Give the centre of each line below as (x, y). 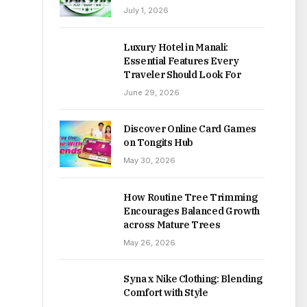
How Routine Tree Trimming (191, 198)
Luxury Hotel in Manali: (176, 48)
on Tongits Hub (159, 143)
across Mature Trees (172, 225)
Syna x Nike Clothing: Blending (193, 279)
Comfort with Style (166, 293)
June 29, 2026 (151, 93)
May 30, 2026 (149, 161)
